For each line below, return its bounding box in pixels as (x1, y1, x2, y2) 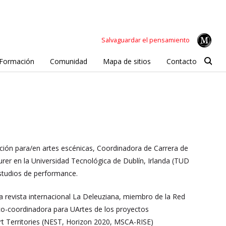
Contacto (166, 56, 197, 66)
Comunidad (49, 56, 87, 66)
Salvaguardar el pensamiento (101, 35, 190, 44)
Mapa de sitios (102, 56, 151, 66)
